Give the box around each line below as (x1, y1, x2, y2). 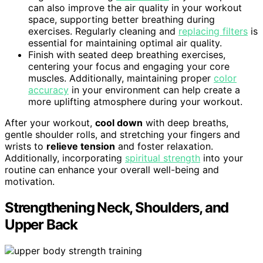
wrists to (5, 140, 46, 152)
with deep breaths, (143, 116, 228, 129)
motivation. (5, 175, 55, 187)
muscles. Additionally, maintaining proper (28, 72, 214, 84)
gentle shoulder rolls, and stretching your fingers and (5, 128, 240, 140)
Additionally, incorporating (5, 151, 125, 164)
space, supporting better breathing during (28, 13, 215, 25)
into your (200, 151, 243, 164)
